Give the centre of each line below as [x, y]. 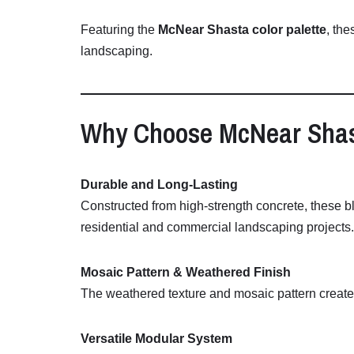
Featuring [109, 30]
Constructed [116, 206]
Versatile [108, 339]
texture [189, 294]
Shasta [230, 30]
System [210, 339]
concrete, [283, 206]
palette [306, 30]
